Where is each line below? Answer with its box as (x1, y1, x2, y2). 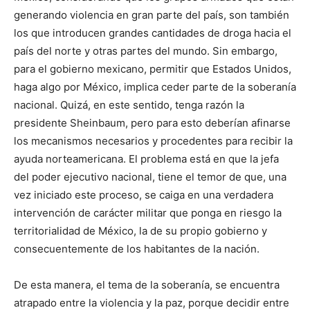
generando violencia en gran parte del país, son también (14, 8, 289, 21)
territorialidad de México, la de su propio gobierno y (14, 224, 267, 237)
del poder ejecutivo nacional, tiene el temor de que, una (14, 170, 286, 183)
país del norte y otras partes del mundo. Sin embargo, (14, 44, 277, 57)
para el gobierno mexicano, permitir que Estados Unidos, (14, 62, 291, 75)
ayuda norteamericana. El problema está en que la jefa (14, 152, 279, 165)
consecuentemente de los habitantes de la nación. (14, 242, 259, 255)
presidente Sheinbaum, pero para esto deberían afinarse (14, 116, 291, 129)
